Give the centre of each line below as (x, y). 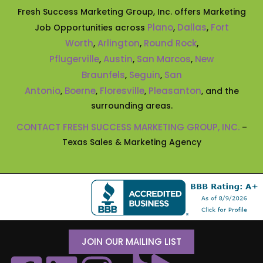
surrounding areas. (131, 105)
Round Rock (170, 43)
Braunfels (103, 75)
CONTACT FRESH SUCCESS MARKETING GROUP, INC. (128, 127)
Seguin (144, 75)
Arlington (118, 43)
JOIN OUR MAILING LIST (131, 241)
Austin (118, 59)
